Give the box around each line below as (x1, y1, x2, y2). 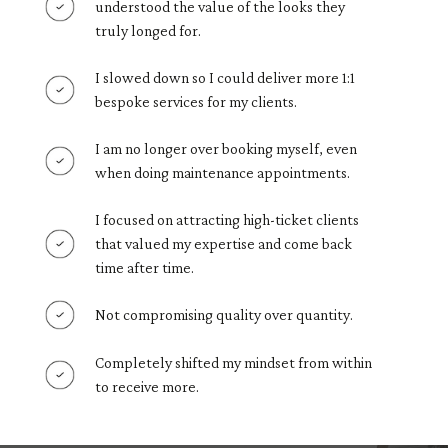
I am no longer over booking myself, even (95, 140, 357, 158)
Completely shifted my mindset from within (95, 353, 372, 371)
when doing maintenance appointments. (95, 164, 353, 182)
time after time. (95, 259, 194, 277)
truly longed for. (95, 21, 201, 39)
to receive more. (95, 377, 199, 395)
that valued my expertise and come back (95, 235, 352, 253)
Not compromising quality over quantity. (95, 306, 353, 324)
